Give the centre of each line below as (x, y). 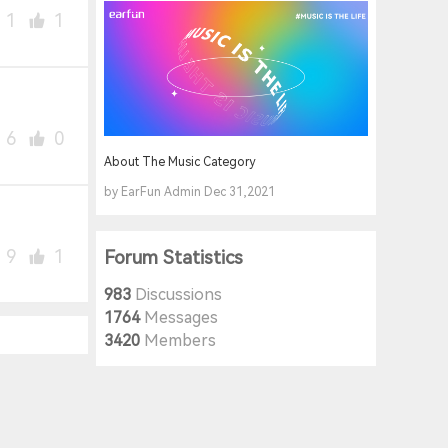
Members (178, 341)
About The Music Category (180, 162)
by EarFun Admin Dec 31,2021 (189, 192)
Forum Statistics (173, 258)
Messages (179, 318)
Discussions (176, 295)
